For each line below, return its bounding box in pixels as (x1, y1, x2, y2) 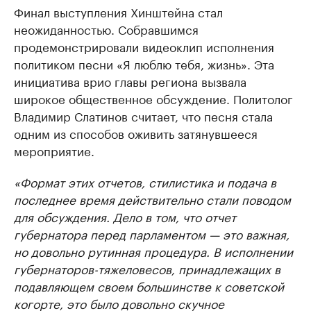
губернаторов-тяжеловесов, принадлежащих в (14, 259, 280, 278)
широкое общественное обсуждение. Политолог (14, 89, 293, 108)
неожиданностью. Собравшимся (14, 19, 199, 38)
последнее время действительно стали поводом (14, 190, 291, 208)
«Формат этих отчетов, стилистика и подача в (14, 172, 276, 191)
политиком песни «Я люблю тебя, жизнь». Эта (14, 54, 274, 73)
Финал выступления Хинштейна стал (14, 2, 223, 21)
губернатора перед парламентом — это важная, (14, 224, 289, 243)
